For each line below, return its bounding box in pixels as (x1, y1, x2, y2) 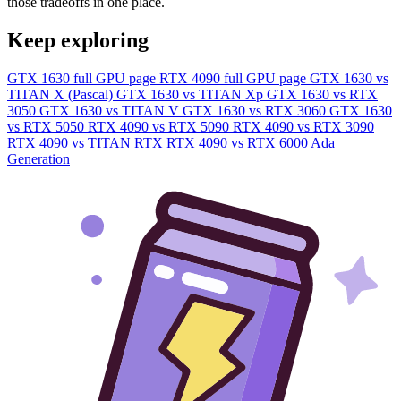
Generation (7, 150, 70, 166)
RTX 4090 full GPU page (159, 70, 310, 86)
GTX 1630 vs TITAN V (39, 102, 183, 118)
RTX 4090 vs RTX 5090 (88, 118, 233, 134)
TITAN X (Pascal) (7, 86, 116, 102)
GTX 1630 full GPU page (7, 70, 159, 86)
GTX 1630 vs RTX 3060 (183, 102, 329, 118)
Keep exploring (7, 28, 149, 52)
